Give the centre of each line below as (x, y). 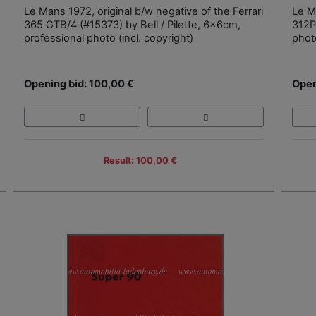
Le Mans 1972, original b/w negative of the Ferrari (144, 12)
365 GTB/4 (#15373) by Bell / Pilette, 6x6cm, (132, 25)
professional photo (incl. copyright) (109, 38)
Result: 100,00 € (140, 160)
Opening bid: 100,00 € (79, 84)
